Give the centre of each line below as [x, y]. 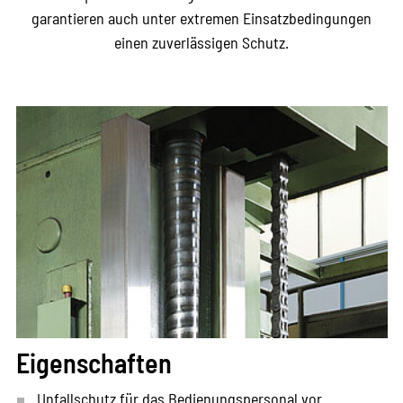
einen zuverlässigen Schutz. [201, 42]
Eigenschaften [94, 362]
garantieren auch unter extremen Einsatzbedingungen [201, 18]
